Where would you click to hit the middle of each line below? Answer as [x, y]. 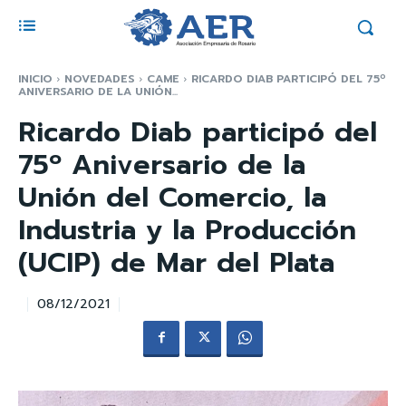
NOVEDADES [100, 79]
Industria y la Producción [187, 230]
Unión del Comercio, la [172, 198]
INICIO [35, 79]
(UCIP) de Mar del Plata [176, 263]
